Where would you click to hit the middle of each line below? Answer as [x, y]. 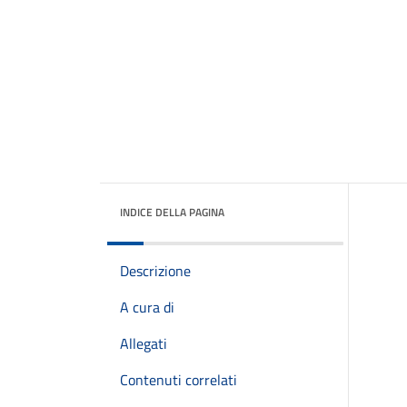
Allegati [144, 343]
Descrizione [155, 271]
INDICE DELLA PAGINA [172, 212]
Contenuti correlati [179, 380]
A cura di [147, 307]
